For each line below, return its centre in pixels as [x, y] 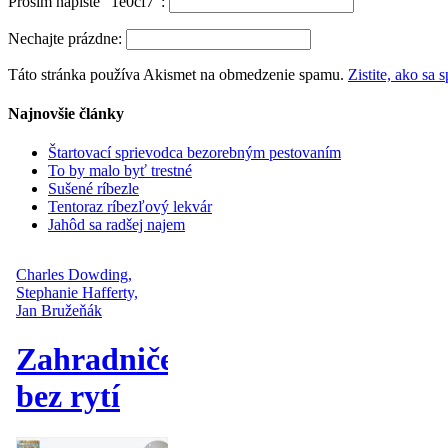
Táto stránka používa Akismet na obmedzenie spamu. [178, 74]
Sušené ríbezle [93, 189]
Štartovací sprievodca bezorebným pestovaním [194, 153]
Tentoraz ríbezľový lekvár [130, 207]
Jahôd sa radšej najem [116, 225]
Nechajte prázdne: [67, 38]
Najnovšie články [66, 113]
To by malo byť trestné [120, 171]
